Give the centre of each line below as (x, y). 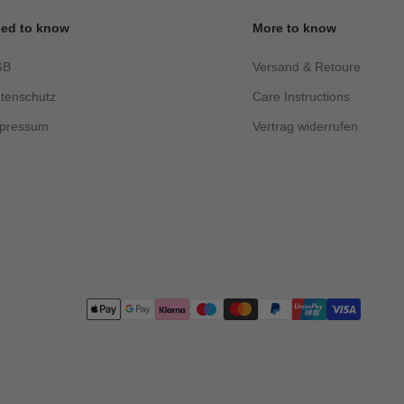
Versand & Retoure (306, 66)
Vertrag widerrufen (305, 126)
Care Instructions (301, 96)
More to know (294, 28)
